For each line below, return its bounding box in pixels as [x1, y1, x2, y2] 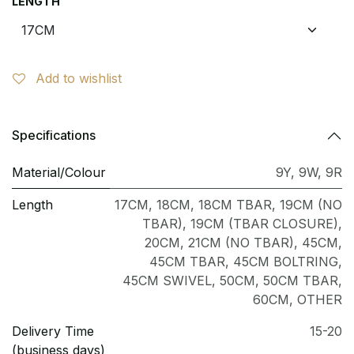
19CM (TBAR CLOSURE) [190, 215, 338, 232]
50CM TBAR [263, 272, 338, 288]
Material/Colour [12, 164, 106, 180]
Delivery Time [12, 322, 94, 339]
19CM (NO [280, 196, 342, 213]
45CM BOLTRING [233, 253, 338, 269]
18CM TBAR [198, 196, 272, 213]
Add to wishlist [36, 70, 122, 86]
